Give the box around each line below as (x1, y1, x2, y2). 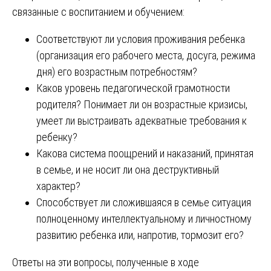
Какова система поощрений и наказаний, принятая (36, 146, 253, 160)
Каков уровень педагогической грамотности (36, 81, 230, 94)
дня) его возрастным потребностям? (36, 65, 197, 78)
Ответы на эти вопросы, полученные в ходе (12, 255, 199, 269)
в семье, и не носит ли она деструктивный (36, 163, 219, 176)
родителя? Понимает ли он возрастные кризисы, (36, 97, 247, 111)
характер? (36, 179, 80, 192)
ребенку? (36, 130, 77, 143)
